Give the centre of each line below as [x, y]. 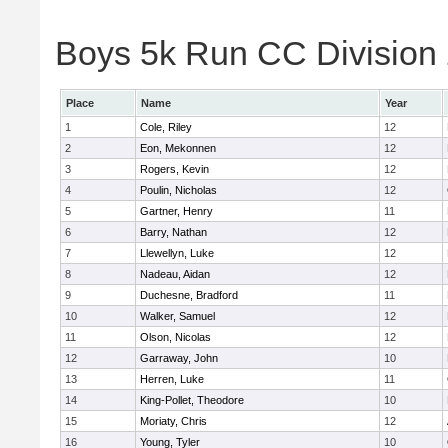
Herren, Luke [172, 379]
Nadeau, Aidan [175, 274]
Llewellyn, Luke [177, 253]
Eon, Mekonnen [178, 148]
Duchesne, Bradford [189, 295]
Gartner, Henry [176, 211]
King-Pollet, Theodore [192, 400]
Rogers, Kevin [174, 169]
